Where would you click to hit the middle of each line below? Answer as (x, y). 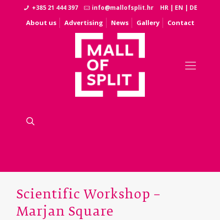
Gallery (148, 23)
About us (41, 23)
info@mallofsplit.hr (123, 8)
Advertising (83, 23)
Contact (181, 23)
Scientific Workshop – (88, 195)
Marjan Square (65, 212)
